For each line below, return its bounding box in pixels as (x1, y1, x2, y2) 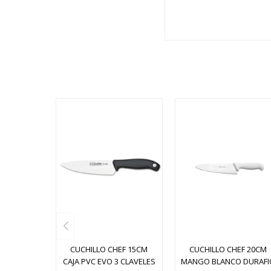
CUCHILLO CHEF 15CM (70, 244, 148, 255)
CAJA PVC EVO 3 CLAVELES (62, 256, 155, 267)
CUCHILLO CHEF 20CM (189, 244, 267, 255)
